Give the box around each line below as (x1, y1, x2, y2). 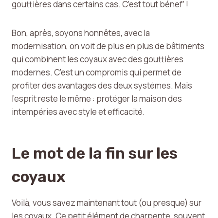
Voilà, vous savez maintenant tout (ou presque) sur (12, 197, 201, 208)
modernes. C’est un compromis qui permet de (12, 67, 182, 78)
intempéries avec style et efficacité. (12, 106, 145, 117)
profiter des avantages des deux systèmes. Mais (12, 80, 192, 91)
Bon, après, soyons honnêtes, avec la (12, 27, 150, 38)
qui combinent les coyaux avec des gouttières (12, 54, 183, 65)
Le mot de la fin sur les (12, 144, 178, 163)
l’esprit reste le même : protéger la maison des (12, 93, 182, 104)
